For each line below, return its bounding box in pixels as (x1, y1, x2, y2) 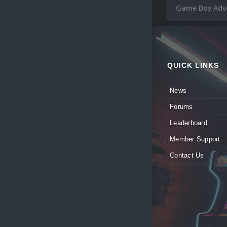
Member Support (170, 135, 220, 143)
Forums (170, 103, 193, 111)
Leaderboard (170, 119, 207, 127)
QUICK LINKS (167, 61, 219, 70)
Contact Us (170, 152, 204, 160)
